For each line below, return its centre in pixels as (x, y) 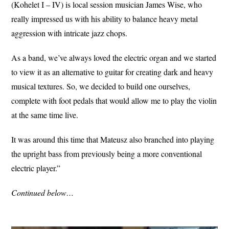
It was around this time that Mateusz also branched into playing (113, 139)
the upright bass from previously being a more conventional (107, 153)
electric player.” (36, 168)
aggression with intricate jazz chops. (70, 33)
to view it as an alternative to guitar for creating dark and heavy (112, 72)
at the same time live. (45, 114)
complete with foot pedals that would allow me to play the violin (114, 100)
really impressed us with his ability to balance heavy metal (105, 18)
